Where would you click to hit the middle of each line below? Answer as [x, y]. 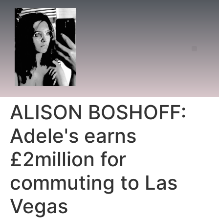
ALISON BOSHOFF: [98, 112]
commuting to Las [94, 183]
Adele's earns [73, 136]
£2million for [68, 159]
